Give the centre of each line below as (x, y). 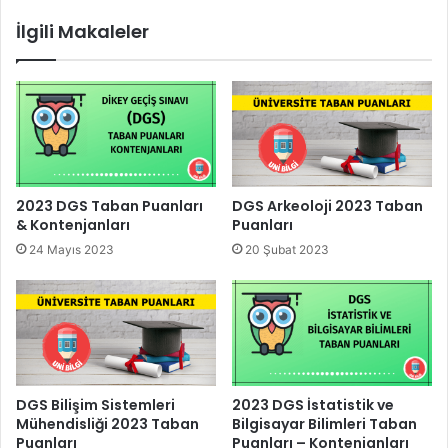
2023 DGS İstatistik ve (313, 405)
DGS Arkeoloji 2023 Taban (327, 206)
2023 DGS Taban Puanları (109, 206)
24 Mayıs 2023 (71, 250)
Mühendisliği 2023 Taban (107, 424)
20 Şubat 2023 (287, 250)
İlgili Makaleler (82, 32)
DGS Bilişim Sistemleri (95, 405)
